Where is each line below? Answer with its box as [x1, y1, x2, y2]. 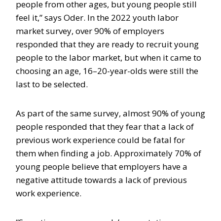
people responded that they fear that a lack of [16, 121, 194, 132]
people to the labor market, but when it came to [16, 52, 201, 63]
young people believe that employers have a [16, 161, 187, 172]
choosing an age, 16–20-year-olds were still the [16, 65, 198, 76]
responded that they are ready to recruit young [16, 38, 199, 50]
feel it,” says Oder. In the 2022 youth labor [16, 12, 179, 23]
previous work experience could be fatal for [16, 134, 185, 146]
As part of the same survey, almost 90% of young [16, 108, 205, 119]
